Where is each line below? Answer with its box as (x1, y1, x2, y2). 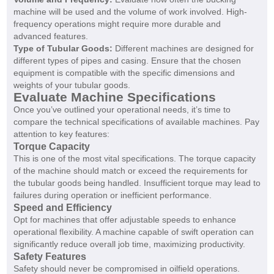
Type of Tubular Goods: (13, 43, 113, 54)
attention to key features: (13, 129, 109, 139)
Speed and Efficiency (13, 202, 112, 213)
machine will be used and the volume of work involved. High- (13, 7, 247, 17)
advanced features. (13, 31, 88, 42)
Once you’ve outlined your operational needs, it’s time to (13, 105, 231, 115)
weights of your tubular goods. (13, 80, 130, 91)
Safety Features (13, 251, 86, 262)
